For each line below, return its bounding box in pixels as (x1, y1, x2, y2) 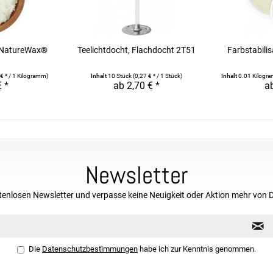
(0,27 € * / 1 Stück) (132, 73, 182, 79)
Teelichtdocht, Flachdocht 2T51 (77, 45, 196, 55)
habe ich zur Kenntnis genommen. (138, 244, 256, 253)
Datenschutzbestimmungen (42, 244, 138, 253)
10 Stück (107, 73, 133, 79)
